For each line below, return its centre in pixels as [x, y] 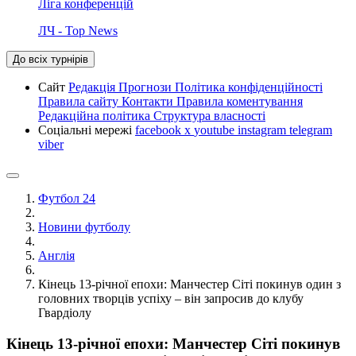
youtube [216, 130]
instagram [263, 130]
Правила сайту [80, 101]
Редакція [93, 87]
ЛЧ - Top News [78, 30]
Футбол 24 [67, 198]
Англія [56, 255]
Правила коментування [240, 101]
